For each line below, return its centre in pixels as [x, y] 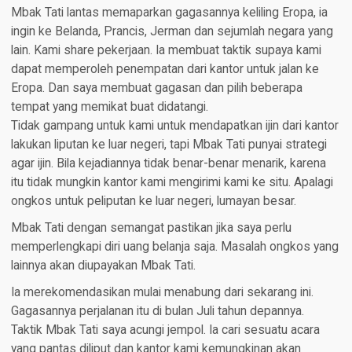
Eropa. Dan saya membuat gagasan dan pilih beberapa [156, 88]
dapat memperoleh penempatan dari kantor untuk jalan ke [165, 69]
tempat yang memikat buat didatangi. [109, 106]
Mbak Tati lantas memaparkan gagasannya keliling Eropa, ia [169, 12]
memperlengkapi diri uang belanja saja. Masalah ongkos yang [174, 246]
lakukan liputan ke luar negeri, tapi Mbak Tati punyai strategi [169, 144]
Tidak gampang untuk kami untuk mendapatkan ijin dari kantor [174, 125]
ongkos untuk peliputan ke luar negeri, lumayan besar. [153, 201]
